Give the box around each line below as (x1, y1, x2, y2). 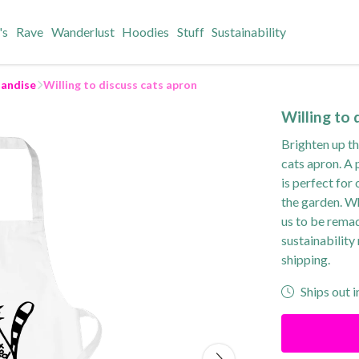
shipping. (281, 252, 330, 267)
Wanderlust (50, 24, 115, 39)
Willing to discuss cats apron (43, 78, 197, 91)
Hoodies (122, 24, 170, 39)
